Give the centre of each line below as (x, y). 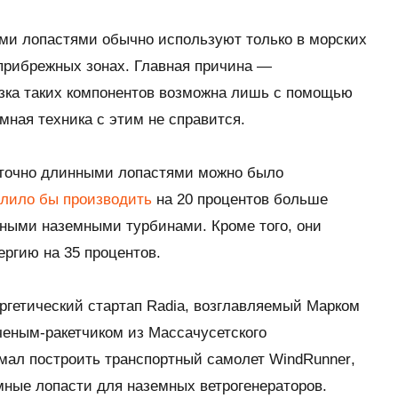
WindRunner (310, 359)
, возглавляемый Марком (272, 306)
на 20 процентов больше (240, 199)
